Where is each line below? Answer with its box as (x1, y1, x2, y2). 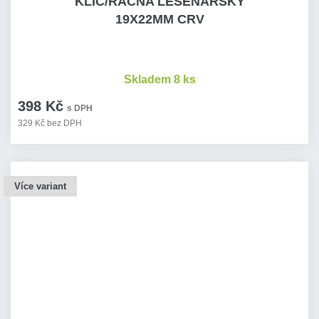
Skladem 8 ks (123, 73, 196, 85)
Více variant (14, 181, 66, 192)
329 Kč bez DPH (18, 118, 82, 128)
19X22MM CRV (115, 12, 204, 26)
